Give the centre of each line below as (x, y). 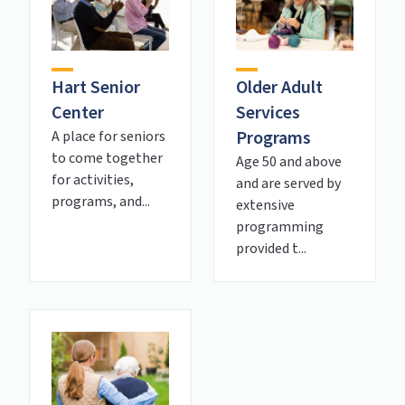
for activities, (93, 179)
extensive (265, 205)
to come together (107, 158)
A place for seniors (108, 136)
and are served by (288, 183)
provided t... (271, 248)
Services (268, 113)
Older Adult (279, 87)
